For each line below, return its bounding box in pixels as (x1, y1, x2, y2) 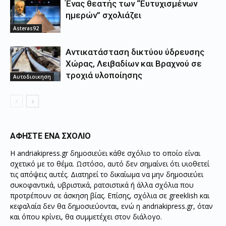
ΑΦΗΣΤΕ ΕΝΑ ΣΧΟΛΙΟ (10, 131, 91, 141)
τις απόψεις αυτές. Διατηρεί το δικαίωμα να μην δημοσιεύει (10, 169, 203, 180)
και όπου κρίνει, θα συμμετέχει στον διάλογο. (10, 212, 162, 222)
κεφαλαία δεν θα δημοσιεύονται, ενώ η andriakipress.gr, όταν (10, 201, 213, 211)
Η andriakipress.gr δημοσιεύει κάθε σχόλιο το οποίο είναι (10, 148, 200, 158)
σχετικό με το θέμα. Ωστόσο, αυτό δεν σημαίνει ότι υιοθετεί (10, 159, 209, 169)
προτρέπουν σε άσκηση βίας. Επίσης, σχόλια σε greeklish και (10, 191, 209, 201)
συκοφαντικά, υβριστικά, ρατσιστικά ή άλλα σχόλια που (10, 180, 194, 190)
